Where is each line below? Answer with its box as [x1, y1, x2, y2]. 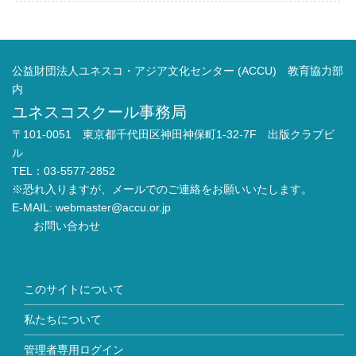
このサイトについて [24, 282, 124, 296]
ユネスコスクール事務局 [12, 103, 187, 121]
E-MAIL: [12, 200, 56, 214]
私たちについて [24, 312, 102, 326]
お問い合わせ [29, 219, 100, 232]
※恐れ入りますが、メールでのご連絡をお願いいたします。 [12, 182, 312, 195]
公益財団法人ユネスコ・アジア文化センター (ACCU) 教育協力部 [12, 64, 343, 77]
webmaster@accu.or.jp [56, 200, 171, 214]
